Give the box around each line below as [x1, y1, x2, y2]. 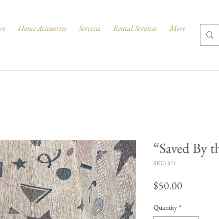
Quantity [153, 203, 177, 212]
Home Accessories [18, 23, 66, 33]
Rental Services [113, 23, 156, 33]
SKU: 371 [153, 159, 176, 167]
